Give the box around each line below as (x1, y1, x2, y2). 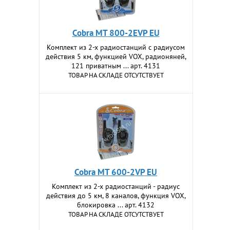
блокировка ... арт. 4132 (77, 200, 155, 209)
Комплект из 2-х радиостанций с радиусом (47, 43, 185, 52)
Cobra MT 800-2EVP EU (72, 27, 160, 39)
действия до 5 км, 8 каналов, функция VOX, (46, 191, 186, 200)
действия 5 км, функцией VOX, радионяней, (45, 52, 186, 61)
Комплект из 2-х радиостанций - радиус (52, 182, 180, 191)
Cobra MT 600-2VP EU (74, 166, 158, 178)
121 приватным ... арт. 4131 (71, 61, 161, 70)
